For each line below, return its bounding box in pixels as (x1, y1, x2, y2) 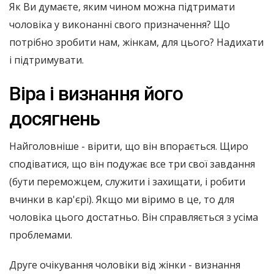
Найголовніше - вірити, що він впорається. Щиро (9, 139, 248, 153)
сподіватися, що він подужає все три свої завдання (9, 157, 255, 171)
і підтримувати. (9, 53, 84, 67)
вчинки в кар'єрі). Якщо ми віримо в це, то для (9, 193, 234, 206)
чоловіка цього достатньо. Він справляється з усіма (9, 210, 258, 224)
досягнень (9, 107, 100, 130)
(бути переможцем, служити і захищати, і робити (9, 175, 245, 188)
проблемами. (9, 228, 72, 242)
